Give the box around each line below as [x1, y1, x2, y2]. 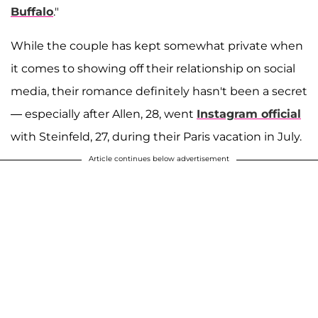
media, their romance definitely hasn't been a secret [11, 84, 307, 99]
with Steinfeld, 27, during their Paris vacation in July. [11, 130, 302, 144]
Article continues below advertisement [89, 154, 229, 164]
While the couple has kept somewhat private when [11, 39, 303, 53]
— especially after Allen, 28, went [11, 107, 197, 121]
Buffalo [11, 5, 53, 19]
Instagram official [197, 107, 301, 121]
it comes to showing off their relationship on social [11, 62, 295, 76]
